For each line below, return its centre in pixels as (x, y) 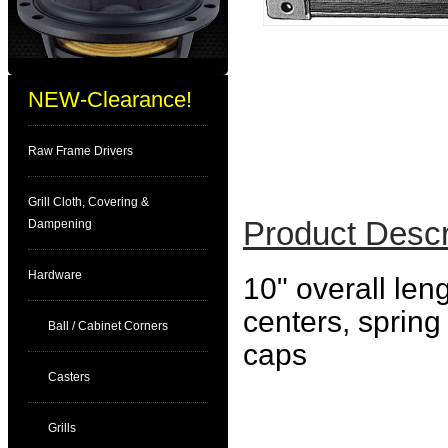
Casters (69, 377)
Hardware (55, 275)
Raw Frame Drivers (80, 151)
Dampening (60, 224)
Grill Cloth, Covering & (88, 202)
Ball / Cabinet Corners (108, 326)
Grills (62, 428)
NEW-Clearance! (110, 99)
